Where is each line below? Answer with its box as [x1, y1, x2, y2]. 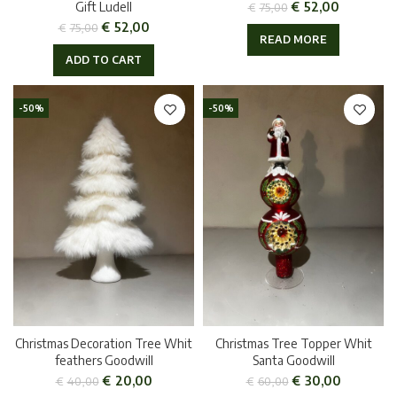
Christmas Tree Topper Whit [214, 336, 372, 352]
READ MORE [260, 33, 327, 46]
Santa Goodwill [252, 353, 335, 369]
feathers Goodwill [54, 353, 153, 369]
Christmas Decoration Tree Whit [15, 336, 192, 352]
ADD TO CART [66, 53, 142, 67]
